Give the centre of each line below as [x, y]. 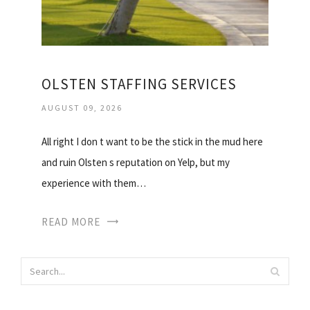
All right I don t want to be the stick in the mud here [152, 142]
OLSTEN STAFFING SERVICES [139, 84]
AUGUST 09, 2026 [82, 108]
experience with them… [94, 183]
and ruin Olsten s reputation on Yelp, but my [136, 163]
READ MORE [71, 222]
